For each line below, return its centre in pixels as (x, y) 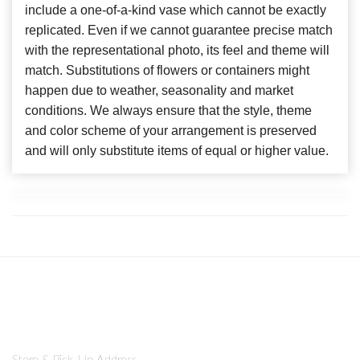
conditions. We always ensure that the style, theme (168, 111)
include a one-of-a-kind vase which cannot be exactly (176, 10)
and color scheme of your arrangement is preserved (171, 131)
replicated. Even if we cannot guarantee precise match (179, 31)
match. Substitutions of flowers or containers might (167, 71)
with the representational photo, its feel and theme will (177, 51)
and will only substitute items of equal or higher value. (177, 151)
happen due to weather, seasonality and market (159, 91)
